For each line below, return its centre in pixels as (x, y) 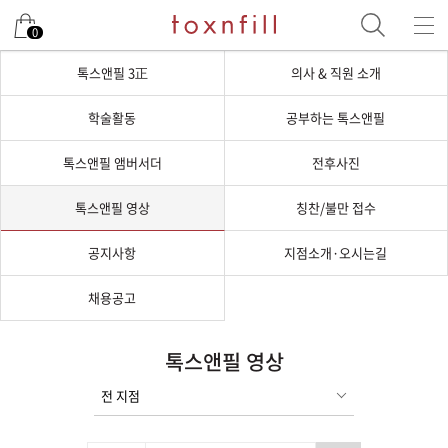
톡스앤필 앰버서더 (112, 162)
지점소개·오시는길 (336, 252)
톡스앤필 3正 (112, 72)
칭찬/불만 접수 (335, 207)
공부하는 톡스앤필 (336, 117)
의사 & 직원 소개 (335, 72)
